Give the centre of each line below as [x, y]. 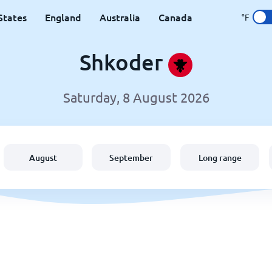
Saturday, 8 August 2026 [136, 97]
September [131, 157]
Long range [220, 157]
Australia [120, 17]
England [63, 17]
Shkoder [124, 62]
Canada [175, 17]
